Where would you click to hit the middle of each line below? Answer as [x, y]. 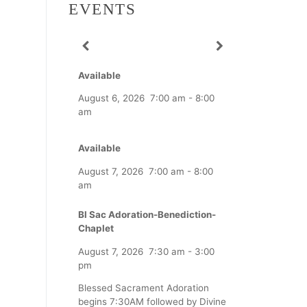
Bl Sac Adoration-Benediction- [147, 215]
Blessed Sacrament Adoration [144, 288]
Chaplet [96, 229]
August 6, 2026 [111, 98]
